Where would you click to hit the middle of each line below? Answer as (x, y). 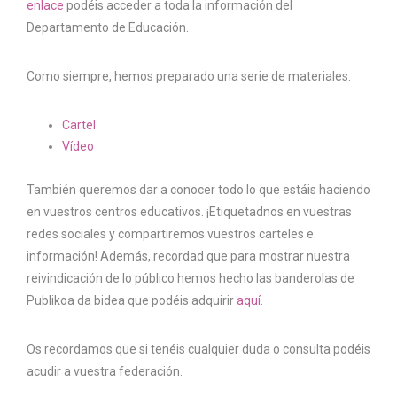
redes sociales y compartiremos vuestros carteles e (170, 234)
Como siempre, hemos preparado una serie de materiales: (189, 76)
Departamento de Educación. (108, 27)
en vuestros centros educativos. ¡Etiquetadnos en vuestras (189, 211)
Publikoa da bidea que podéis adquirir (132, 300)
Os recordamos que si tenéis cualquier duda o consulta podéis (198, 349)
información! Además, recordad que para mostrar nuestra (188, 256)
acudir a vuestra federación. (105, 371)
